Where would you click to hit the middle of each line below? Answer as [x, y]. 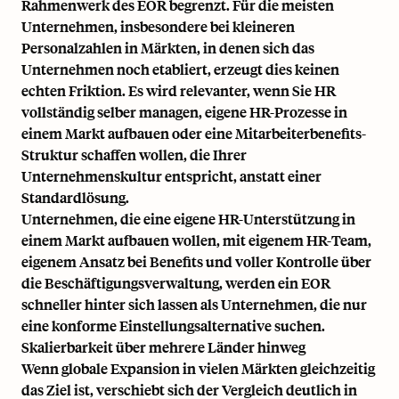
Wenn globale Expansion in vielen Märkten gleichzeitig [198, 368]
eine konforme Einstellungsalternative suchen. [173, 325]
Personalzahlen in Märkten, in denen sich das [168, 47]
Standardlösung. [75, 197]
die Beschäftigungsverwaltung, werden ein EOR [176, 282]
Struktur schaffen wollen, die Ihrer [134, 154]
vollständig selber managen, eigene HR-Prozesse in [184, 111]
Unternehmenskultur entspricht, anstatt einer [171, 175]
